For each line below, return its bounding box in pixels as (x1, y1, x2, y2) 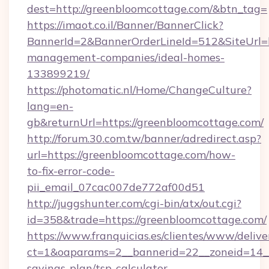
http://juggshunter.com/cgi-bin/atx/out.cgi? (27, 196, 241, 210)
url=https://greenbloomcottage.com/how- (27, 148, 235, 162)
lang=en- (27, 99, 73, 113)
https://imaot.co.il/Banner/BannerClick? (27, 18, 223, 32)
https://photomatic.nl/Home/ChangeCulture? (27, 83, 252, 97)
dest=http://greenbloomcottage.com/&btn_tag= (27, 2, 267, 16)
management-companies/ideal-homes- (27, 50, 225, 64)
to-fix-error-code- (27, 164, 115, 178)
